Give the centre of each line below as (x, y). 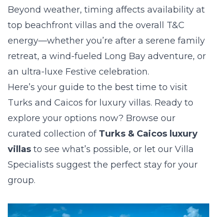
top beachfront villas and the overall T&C (96, 25)
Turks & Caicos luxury (148, 134)
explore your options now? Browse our (92, 118)
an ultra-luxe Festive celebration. (78, 72)
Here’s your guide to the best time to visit (98, 87)
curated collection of (53, 134)
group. (22, 180)
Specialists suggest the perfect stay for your (103, 165)
